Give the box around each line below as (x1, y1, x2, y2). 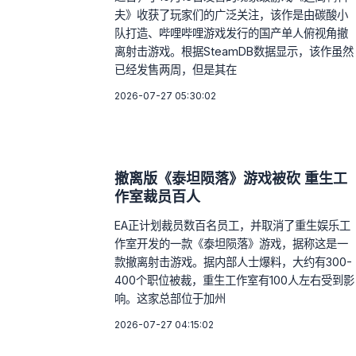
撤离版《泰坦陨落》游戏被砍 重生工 (114, 170, 347, 187)
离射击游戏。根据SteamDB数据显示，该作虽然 (114, 44, 354, 58)
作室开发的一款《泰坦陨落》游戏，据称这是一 (114, 236, 348, 250)
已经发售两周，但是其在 (114, 62, 237, 76)
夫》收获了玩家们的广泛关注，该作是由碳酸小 (114, 7, 348, 21)
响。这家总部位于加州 (114, 291, 226, 305)
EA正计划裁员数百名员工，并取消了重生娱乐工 (114, 218, 350, 232)
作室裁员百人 (114, 188, 200, 205)
